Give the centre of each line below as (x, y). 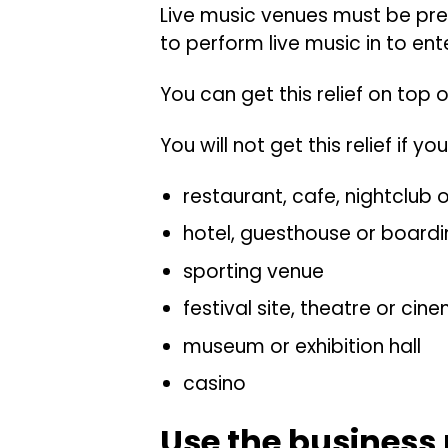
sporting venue (253, 271)
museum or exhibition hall (301, 346)
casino (214, 384)
